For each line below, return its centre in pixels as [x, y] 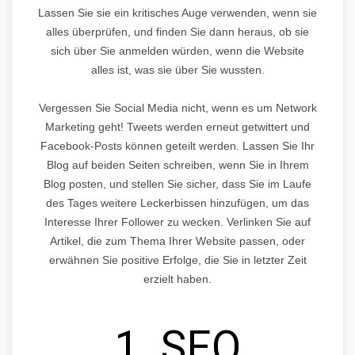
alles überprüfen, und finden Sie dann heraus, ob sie [177, 31]
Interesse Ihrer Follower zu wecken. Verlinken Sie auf [177, 221]
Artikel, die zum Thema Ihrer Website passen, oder [177, 240]
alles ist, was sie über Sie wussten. [177, 69]
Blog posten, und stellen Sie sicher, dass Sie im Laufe [177, 183]
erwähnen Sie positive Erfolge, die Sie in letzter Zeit [177, 260]
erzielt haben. [177, 279]
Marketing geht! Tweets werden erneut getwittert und [177, 126]
